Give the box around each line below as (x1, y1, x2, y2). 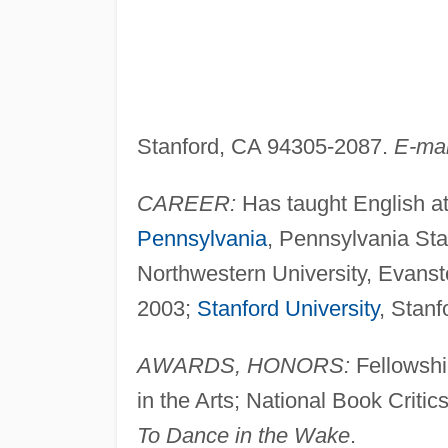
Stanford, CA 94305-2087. (136, 133, 394, 159)
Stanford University (196, 295, 379, 321)
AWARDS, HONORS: (136, 352, 350, 378)
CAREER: (136, 190, 236, 216)
